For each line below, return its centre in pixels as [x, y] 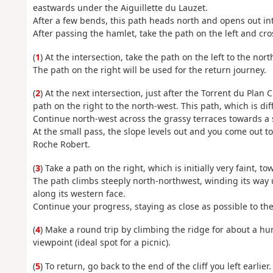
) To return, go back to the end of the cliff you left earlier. [155, 266]
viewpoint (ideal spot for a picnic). [101, 243]
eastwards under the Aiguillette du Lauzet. [120, 8]
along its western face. [79, 193]
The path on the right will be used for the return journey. [149, 69]
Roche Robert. [61, 144]
